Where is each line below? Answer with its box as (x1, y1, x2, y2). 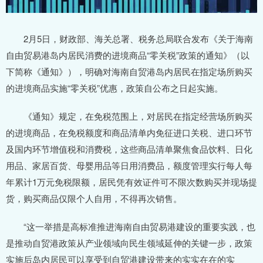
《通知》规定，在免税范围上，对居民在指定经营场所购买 (6, 110, 252, 123)
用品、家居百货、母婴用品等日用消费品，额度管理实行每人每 (6, 159, 252, 172)
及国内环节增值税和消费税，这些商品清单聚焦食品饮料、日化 (6, 143, 252, 156)
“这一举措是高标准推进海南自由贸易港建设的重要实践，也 (6, 220, 255, 233)
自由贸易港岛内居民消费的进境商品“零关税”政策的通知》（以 (6, 49, 249, 62)
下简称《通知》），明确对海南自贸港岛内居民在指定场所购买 (6, 65, 252, 78)
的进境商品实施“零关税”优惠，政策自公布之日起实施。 (6, 82, 223, 95)
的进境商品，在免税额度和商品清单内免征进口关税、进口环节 (6, 126, 252, 139)
